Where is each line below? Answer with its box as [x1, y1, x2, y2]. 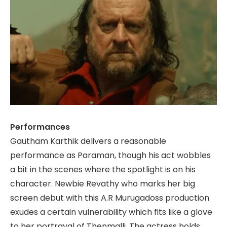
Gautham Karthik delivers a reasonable [10, 135, 166, 147]
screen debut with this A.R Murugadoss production [10, 192, 209, 204]
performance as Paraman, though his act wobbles [10, 149, 211, 161]
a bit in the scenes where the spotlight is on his [10, 163, 196, 175]
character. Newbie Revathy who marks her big [10, 177, 195, 190]
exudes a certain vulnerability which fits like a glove [10, 206, 212, 218]
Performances [10, 121, 70, 133]
